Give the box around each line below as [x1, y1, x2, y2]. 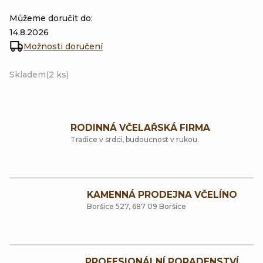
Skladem [9, 69, 46, 80]
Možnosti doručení [23, 41, 103, 52]
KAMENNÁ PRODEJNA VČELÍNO [87, 188, 237, 200]
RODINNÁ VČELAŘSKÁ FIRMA [70, 122, 210, 133]
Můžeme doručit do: [9, 12, 93, 23]
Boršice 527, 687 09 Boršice [87, 201, 186, 211]
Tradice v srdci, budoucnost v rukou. [70, 134, 199, 144]
